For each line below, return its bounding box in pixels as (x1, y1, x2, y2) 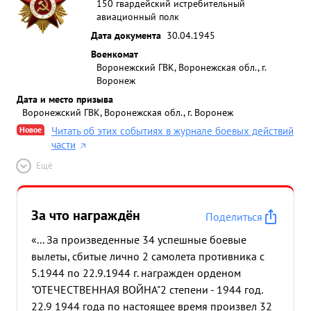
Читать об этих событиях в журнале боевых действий (51, 124, 294, 137)
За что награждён (31, 206, 140, 224)
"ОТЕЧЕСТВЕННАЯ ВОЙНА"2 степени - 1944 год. (31, 283, 262, 296)
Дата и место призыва (17, 92, 113, 106)
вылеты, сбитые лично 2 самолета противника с (31, 249, 264, 263)
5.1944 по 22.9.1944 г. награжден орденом (31, 266, 241, 280)
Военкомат (91, 47, 138, 60)
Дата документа (91, 28, 161, 42)
